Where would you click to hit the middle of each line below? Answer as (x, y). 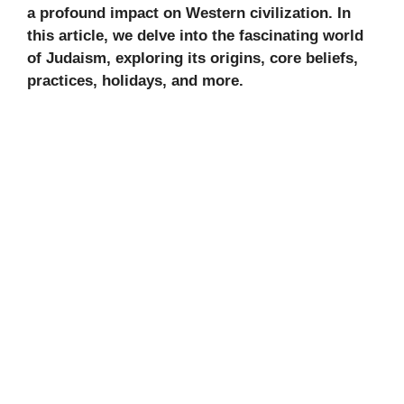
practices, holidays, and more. (135, 80)
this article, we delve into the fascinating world (195, 35)
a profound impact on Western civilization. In (189, 13)
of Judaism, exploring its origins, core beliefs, (193, 58)
